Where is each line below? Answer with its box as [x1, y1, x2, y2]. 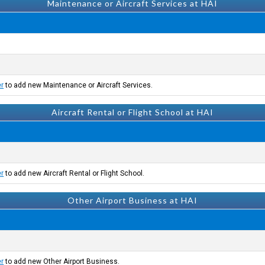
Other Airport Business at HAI [67, 195, 198, 205]
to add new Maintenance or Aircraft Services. [4, 81, 153, 89]
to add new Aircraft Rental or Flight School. [4, 169, 145, 177]
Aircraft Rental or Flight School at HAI [51, 107, 214, 117]
